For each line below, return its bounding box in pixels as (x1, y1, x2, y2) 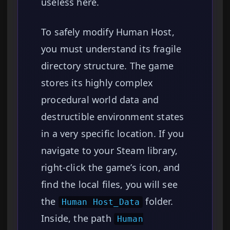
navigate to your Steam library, (41, 144, 178, 157)
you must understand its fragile (41, 43, 182, 55)
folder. (143, 195, 173, 208)
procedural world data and (41, 93, 159, 106)
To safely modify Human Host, (41, 26, 175, 39)
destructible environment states (41, 110, 184, 123)
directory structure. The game (41, 60, 174, 72)
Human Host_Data (61, 197, 140, 207)
